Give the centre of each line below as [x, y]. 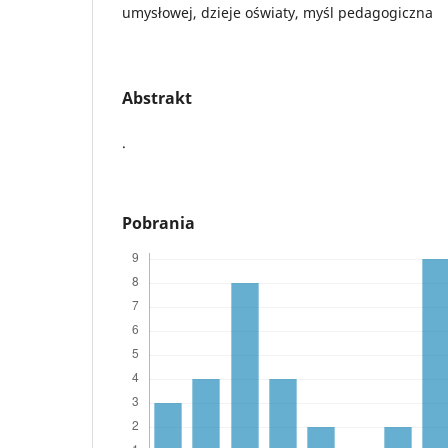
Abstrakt [157, 97]
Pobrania [158, 222]
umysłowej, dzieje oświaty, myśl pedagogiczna [277, 12]
